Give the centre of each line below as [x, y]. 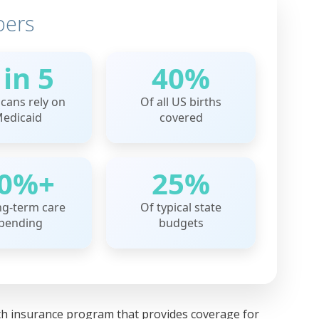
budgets [181, 223]
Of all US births [181, 102]
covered [181, 118]
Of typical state [181, 208]
